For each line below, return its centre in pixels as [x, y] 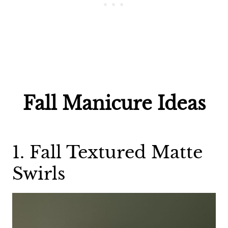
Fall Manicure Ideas [114, 103]
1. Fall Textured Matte [107, 152]
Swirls [39, 173]
